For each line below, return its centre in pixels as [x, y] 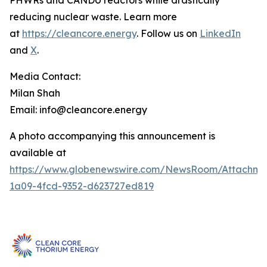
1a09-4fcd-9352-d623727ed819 [82, 186]
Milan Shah [35, 93]
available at [38, 153]
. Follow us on [168, 34]
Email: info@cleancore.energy [78, 110]
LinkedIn [220, 34]
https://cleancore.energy [79, 34]
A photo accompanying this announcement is [112, 136]
